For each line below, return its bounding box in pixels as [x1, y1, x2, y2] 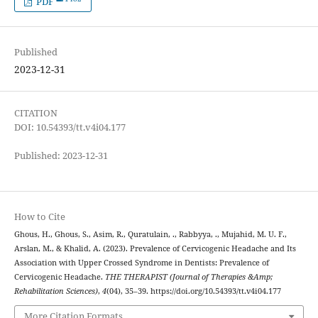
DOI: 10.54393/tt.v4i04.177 [13, 120, 126, 133]
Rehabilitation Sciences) [13, 285, 98, 296]
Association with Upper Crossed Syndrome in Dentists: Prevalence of [13, 257, 269, 268]
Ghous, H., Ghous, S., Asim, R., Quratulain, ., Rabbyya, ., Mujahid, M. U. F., [13, 229, 287, 239]
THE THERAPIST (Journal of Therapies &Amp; [104, 271, 273, 282]
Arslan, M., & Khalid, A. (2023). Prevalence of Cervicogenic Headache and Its [13, 243, 296, 253]
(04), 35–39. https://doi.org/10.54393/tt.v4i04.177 [106, 285, 281, 296]
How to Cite [13, 209, 65, 223]
